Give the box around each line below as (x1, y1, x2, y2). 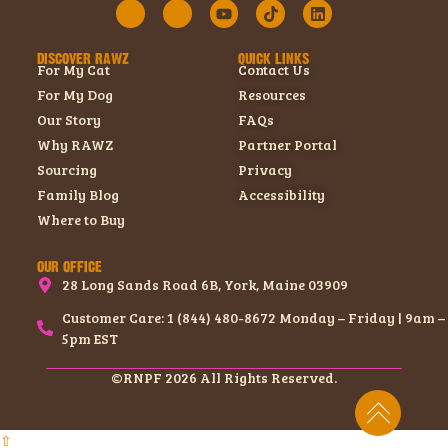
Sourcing (37, 160, 97, 180)
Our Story (37, 110, 101, 130)
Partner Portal (237, 135, 337, 155)
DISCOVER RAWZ (37, 52, 129, 67)
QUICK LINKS (237, 52, 309, 67)
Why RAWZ (37, 135, 113, 155)
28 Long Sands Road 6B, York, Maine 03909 (62, 275, 348, 295)
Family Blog (37, 185, 119, 205)
